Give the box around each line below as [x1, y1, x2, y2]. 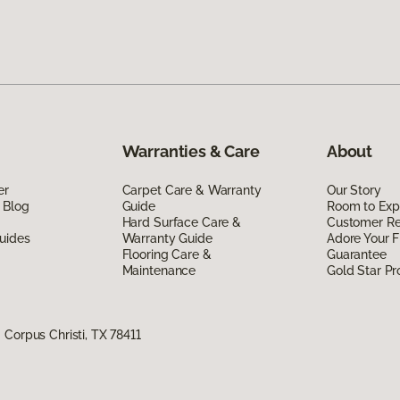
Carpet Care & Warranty [121, 182, 262, 197]
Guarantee [326, 246, 387, 262]
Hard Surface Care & [121, 214, 241, 229]
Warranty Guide [121, 230, 212, 246]
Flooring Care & [121, 246, 212, 262]
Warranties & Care [121, 141, 260, 161]
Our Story [326, 182, 381, 197]
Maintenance [121, 262, 196, 278]
